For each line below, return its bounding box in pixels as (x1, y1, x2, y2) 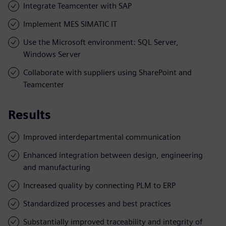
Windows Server (23, 49, 81, 59)
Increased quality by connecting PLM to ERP (23, 180, 176, 190)
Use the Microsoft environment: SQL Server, (23, 37, 179, 47)
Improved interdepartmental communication (23, 132, 181, 142)
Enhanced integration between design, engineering (23, 150, 203, 160)
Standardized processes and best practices (23, 198, 171, 208)
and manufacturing (23, 162, 90, 172)
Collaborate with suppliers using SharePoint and (23, 67, 192, 77)
